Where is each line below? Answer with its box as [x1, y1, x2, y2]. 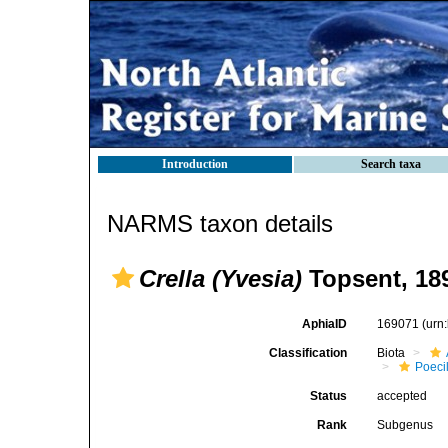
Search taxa [361, 157, 421, 171]
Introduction [162, 157, 228, 171]
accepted [377, 389, 428, 403]
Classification [269, 346, 348, 360]
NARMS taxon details [107, 210, 333, 237]
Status [310, 389, 348, 403]
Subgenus [377, 418, 434, 432]
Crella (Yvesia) [139, 265, 302, 292]
